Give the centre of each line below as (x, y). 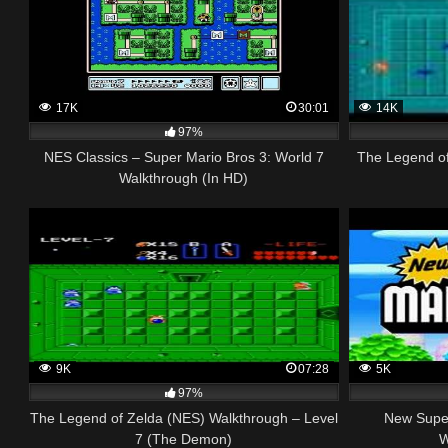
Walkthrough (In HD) (184, 177)
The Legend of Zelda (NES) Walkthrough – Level (183, 417)
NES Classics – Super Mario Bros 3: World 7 (183, 156)
